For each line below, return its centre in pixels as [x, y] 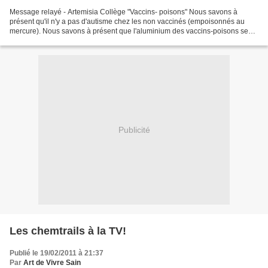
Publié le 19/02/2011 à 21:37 [57, 253]
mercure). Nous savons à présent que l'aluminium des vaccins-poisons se [129, 31]
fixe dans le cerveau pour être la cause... [75, 41]
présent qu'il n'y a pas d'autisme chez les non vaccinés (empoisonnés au [127, 22]
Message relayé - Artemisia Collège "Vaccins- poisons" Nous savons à [124, 12]
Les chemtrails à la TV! [68, 231]
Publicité [134, 130]
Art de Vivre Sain [52, 263]
